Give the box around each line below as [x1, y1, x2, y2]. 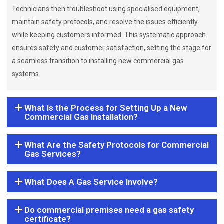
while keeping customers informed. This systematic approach [12, 31, 206, 39]
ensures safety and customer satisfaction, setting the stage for [12, 44, 211, 52]
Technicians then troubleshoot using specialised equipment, [12, 5, 200, 13]
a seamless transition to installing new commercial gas [12, 57, 184, 65]
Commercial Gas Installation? [24, 112, 138, 122]
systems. [12, 70, 40, 78]
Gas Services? [24, 149, 81, 159]
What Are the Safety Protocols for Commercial [24, 140, 209, 150]
